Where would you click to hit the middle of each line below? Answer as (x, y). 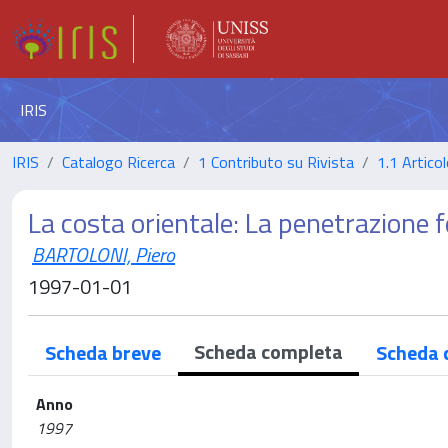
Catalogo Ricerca (118, 162)
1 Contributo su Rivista (276, 162)
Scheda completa (268, 351)
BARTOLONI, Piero (103, 254)
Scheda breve (103, 352)
